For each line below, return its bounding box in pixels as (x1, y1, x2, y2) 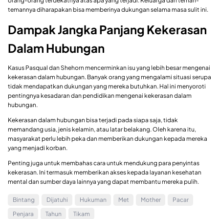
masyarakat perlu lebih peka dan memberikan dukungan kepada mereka (8, 134, 207, 142)
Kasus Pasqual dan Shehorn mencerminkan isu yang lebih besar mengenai (8, 64, 210, 71)
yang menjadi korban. (8, 144, 67, 152)
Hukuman (79, 196, 107, 204)
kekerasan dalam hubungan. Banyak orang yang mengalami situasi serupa (8, 73, 211, 81)
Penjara (12, 210, 34, 218)
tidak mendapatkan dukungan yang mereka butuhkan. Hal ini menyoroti (8, 82, 206, 90)
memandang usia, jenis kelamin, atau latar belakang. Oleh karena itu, (8, 125, 196, 133)
